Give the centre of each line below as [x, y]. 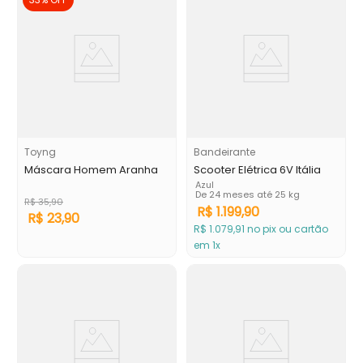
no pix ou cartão [286, 229]
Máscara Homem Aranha [91, 170]
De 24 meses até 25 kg [248, 194]
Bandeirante [224, 152]
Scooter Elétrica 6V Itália [257, 170]
